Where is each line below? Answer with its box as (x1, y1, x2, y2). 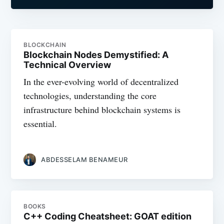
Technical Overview (23, 59, 111, 70)
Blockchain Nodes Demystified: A (23, 49, 169, 60)
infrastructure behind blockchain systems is (23, 103, 181, 116)
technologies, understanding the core (23, 89, 157, 102)
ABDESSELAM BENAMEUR (41, 155, 128, 164)
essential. (23, 117, 57, 130)
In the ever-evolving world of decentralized (23, 75, 179, 88)
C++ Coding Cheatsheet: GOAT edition (23, 210, 192, 221)
